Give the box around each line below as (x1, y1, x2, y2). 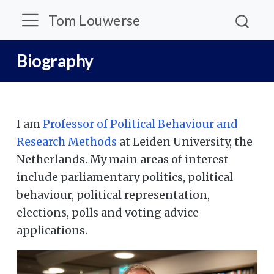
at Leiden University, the (117, 135, 253, 149)
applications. (17, 223, 87, 237)
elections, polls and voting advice (17, 206, 199, 220)
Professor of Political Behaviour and (43, 117, 238, 131)
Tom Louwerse (48, 12, 141, 29)
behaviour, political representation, (17, 188, 210, 202)
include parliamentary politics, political (17, 170, 233, 184)
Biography (17, 50, 94, 71)
